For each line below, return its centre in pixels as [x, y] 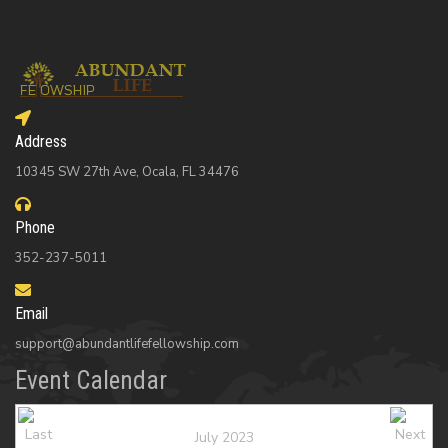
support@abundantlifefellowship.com [127, 344]
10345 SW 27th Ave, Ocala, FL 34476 [127, 172]
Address [41, 142]
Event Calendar [91, 381]
